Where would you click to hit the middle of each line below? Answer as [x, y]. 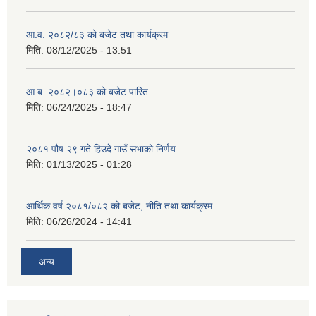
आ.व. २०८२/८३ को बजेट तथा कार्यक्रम [97, 35]
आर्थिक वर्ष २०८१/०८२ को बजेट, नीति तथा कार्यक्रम [119, 206]
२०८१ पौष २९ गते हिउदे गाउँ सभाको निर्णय [101, 149]
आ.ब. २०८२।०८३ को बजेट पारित [87, 92]
